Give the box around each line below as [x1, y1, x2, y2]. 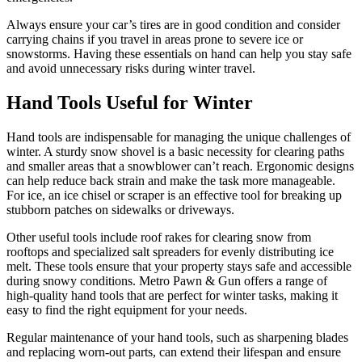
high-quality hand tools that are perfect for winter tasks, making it [6, 288, 338, 303]
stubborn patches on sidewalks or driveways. [6, 203, 234, 217]
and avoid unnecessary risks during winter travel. [6, 61, 255, 76]
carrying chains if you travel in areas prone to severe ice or [6, 32, 303, 47]
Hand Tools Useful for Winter [6, 92, 253, 114]
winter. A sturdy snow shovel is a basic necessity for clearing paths [6, 145, 344, 159]
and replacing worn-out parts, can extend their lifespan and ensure [6, 345, 341, 360]
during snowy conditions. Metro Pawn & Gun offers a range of [6, 274, 327, 288]
